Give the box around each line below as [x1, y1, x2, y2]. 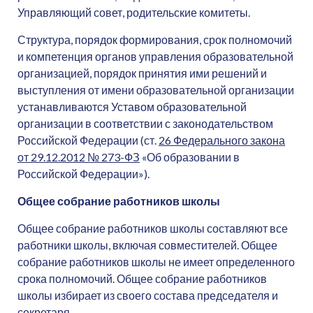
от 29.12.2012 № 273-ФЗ [17, 150, 140, 163]
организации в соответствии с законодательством [17, 117, 273, 130]
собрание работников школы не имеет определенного [17, 255, 295, 268]
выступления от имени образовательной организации [17, 83, 294, 96]
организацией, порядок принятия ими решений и [17, 66, 267, 80]
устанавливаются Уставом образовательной [17, 100, 247, 113]
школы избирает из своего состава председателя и [17, 289, 278, 302]
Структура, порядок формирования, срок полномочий [17, 33, 292, 46]
